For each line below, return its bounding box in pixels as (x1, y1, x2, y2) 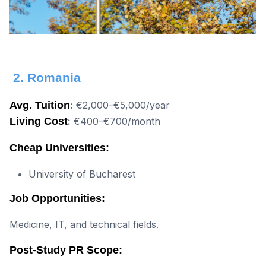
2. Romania (9, 71, 81, 85)
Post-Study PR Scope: (9, 244, 122, 256)
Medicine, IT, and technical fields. (9, 218, 159, 231)
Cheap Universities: (9, 142, 109, 154)
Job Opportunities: (9, 192, 105, 205)
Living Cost (9, 115, 68, 128)
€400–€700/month (71, 115, 160, 128)
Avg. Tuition (9, 99, 70, 112)
